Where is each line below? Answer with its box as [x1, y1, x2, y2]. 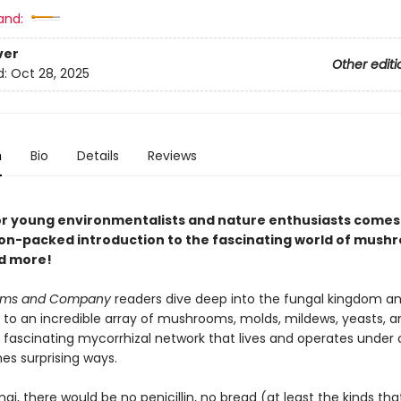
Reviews [147, 147, 197, 165]
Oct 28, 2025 [10, 64, 90, 83]
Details [76, 147, 119, 165]
